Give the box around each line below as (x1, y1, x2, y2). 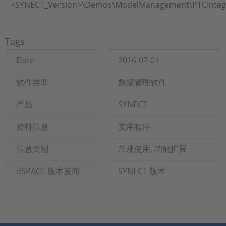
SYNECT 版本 (118, 165, 165, 177)
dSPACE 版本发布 (16, 165, 80, 177)
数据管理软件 (118, 77, 166, 88)
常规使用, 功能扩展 (118, 143, 187, 154)
